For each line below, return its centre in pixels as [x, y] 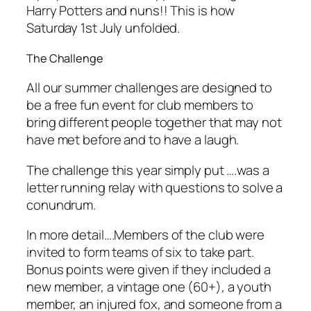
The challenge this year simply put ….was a [148, 170]
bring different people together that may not [154, 123]
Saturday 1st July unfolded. [103, 27]
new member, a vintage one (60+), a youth [149, 287]
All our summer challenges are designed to [149, 88]
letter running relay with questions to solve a [155, 187]
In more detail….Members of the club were [145, 235]
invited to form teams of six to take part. [140, 252]
